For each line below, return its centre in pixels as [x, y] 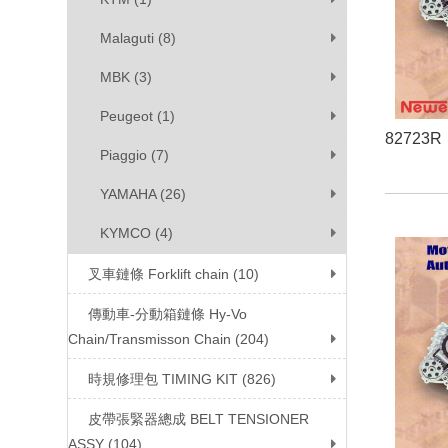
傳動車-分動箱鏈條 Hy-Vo [168, 314]
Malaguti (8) [138, 38]
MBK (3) [126, 77]
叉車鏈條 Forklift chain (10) [174, 274]
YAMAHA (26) [143, 194]
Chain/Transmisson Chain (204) [169, 339]
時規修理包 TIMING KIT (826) [182, 379]
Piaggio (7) [135, 155]
